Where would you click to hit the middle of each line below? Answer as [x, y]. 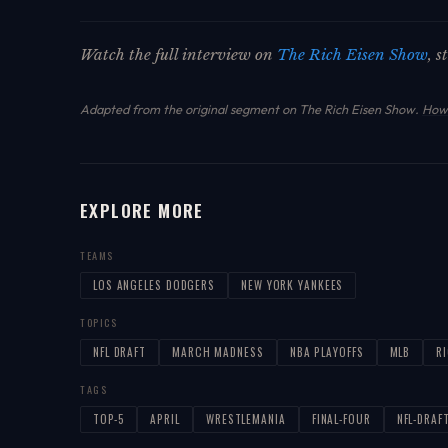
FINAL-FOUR [341, 419]
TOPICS [99, 323]
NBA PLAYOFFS [326, 352]
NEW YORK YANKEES [292, 285]
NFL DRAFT [120, 352]
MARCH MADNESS [218, 352]
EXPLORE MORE [142, 210]
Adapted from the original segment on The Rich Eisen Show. [251, 109]
